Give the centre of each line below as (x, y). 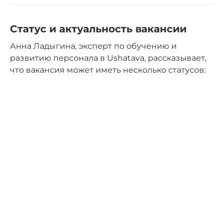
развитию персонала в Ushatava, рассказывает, (108, 58)
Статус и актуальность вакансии (98, 29)
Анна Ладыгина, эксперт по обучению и (93, 46)
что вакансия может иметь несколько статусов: (108, 70)
